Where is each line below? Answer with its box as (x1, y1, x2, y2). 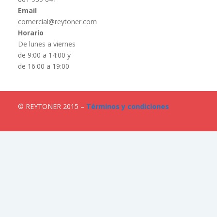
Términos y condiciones (86, 102, 170, 111)
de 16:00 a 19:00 (18, 62, 70, 71)
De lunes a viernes (18, 39, 76, 49)
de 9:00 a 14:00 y (18, 50, 71, 60)
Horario (18, 28, 44, 38)
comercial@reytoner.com (18, 17, 97, 27)
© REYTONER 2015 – (18, 102, 87, 111)
